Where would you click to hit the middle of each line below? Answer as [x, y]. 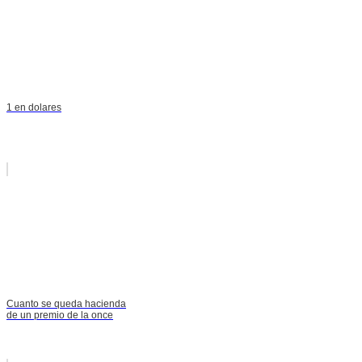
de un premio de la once [60, 315]
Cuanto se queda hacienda [66, 303]
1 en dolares [34, 107]
